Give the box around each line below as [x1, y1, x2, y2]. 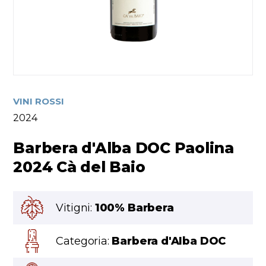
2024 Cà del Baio [13, 158, 145, 176]
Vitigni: [56, 201, 95, 215]
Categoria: [56, 235, 112, 248]
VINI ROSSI [13, 96, 65, 107]
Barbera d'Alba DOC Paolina [13, 139, 234, 157]
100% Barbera [94, 201, 174, 215]
